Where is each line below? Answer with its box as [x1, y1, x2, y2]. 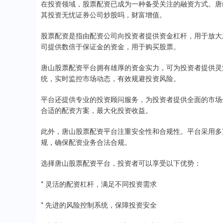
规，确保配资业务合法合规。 [41, 137, 131, 147]
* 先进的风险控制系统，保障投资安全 [41, 200, 157, 210]
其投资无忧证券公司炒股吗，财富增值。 [41, 9, 166, 19]
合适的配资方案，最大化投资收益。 [41, 105, 152, 115]
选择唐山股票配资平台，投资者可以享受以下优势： [41, 158, 201, 168]
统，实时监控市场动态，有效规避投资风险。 [41, 73, 180, 83]
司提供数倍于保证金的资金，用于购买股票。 [41, 41, 180, 51]
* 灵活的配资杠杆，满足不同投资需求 [41, 179, 157, 189]
